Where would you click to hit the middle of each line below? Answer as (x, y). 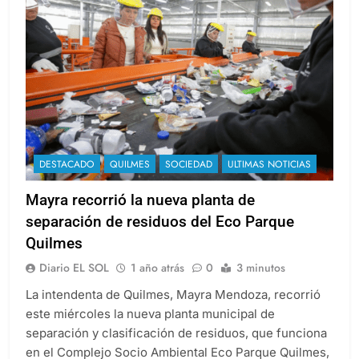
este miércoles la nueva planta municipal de (150, 328)
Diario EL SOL (74, 282)
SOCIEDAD (189, 178)
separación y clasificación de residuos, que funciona (176, 347)
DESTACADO (67, 178)
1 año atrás (157, 282)
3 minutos (261, 282)
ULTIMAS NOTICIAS (269, 178)
